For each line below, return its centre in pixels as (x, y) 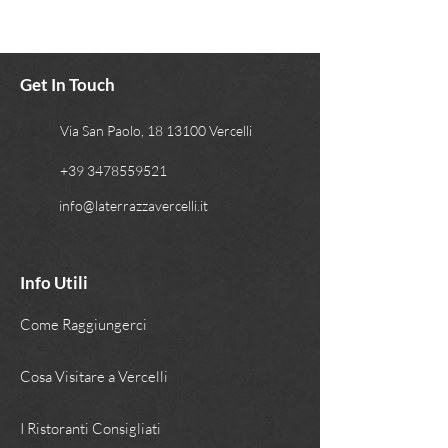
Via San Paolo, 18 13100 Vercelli (156, 130)
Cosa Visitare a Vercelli (94, 376)
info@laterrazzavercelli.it (133, 205)
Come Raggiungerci (83, 324)
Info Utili (54, 282)
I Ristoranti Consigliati (90, 428)
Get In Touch (67, 84)
